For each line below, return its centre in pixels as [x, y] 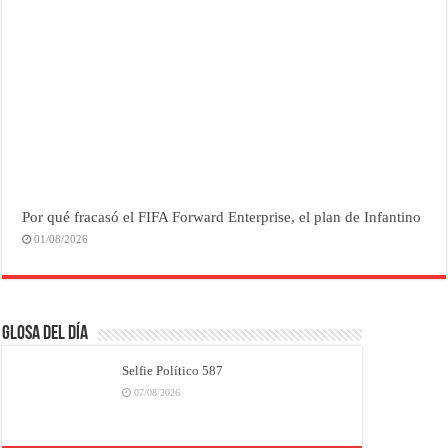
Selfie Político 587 [173, 370]
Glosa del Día [45, 333]
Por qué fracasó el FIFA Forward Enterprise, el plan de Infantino [222, 216]
